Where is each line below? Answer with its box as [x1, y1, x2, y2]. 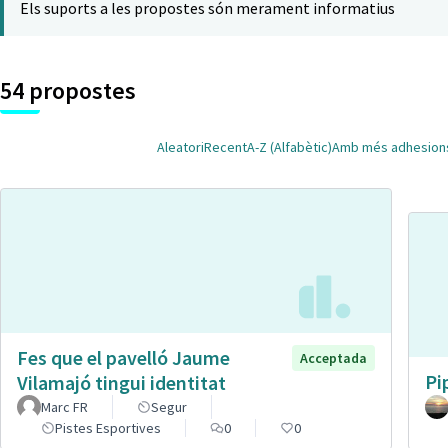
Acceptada [300, 348, 367, 367]
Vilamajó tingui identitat [17, 369, 226, 395]
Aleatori [157, 138, 204, 156]
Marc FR [41, 397, 88, 416]
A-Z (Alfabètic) [247, 138, 332, 156]
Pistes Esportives [55, 418, 161, 437]
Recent [204, 138, 247, 156]
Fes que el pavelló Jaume [17, 344, 230, 370]
